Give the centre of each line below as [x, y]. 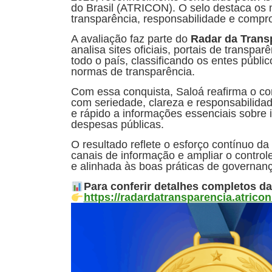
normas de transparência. [133, 71]
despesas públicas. [117, 124]
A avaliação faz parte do [131, 39]
